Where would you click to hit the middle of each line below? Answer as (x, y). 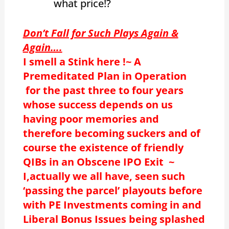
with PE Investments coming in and (112, 204)
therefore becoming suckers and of (111, 133)
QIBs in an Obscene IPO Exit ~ (98, 162)
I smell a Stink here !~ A (82, 61)
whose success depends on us (98, 104)
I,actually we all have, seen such (104, 176)
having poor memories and (91, 119)
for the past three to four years (103, 90)
